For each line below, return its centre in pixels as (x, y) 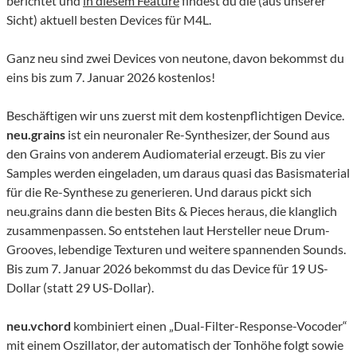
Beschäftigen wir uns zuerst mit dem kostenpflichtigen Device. (175, 116)
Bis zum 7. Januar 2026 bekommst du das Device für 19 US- (167, 269)
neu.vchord (39, 326)
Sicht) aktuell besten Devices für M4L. (109, 20)
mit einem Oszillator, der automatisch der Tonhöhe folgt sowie (175, 345)
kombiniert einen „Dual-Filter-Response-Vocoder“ (209, 326)
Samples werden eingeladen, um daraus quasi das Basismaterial (178, 173)
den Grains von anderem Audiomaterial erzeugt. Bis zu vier (166, 154)
